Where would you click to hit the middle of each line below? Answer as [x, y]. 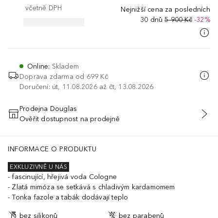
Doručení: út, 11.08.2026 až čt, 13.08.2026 [87, 87]
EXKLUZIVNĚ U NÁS [38, 167]
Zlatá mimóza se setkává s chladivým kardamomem [93, 187]
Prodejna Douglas [48, 109]
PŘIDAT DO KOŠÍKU [109, 119]
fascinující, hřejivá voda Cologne [64, 177]
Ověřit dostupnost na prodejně [70, 119]
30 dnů [152, 19]
